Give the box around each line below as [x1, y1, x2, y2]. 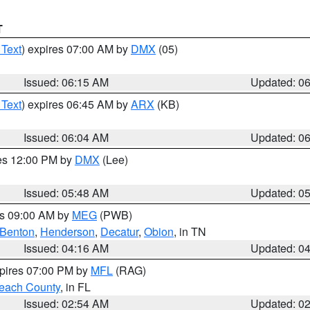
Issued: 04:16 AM [24, 240, 109, 256]
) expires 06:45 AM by [21, 96, 131, 112]
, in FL [60, 279, 91, 295]
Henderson [40, 224, 95, 239]
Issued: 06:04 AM [24, 129, 109, 145]
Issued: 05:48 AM [24, 185, 109, 201]
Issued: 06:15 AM [24, 74, 109, 90]
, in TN [174, 224, 206, 239]
